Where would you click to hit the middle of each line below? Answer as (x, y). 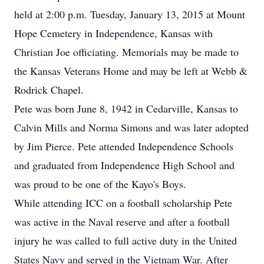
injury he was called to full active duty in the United (126, 240)
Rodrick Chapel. (49, 90)
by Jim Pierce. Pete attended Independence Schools (124, 146)
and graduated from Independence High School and (124, 165)
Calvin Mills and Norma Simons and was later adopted (131, 127)
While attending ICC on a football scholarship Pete (123, 203)
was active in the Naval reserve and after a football (122, 222)
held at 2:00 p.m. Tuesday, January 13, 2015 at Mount (130, 14)
